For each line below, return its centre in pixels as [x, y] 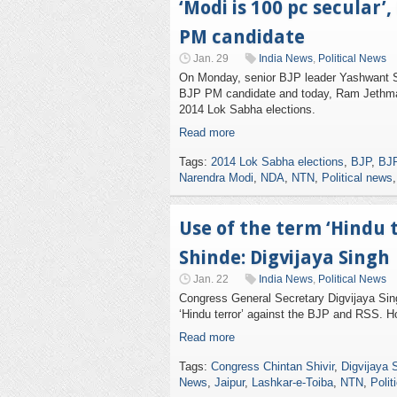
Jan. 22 [211, 279]
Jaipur [230, 382]
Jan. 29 [211, 58]
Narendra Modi [216, 178]
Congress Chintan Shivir [272, 366]
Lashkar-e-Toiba [292, 382]
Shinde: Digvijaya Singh [284, 257]
